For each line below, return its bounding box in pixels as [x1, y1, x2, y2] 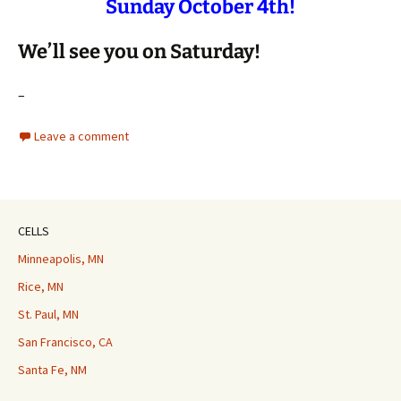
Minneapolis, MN [18, 251, 104, 267]
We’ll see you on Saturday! [18, 39, 260, 64]
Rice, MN [18, 278, 64, 294]
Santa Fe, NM [18, 362, 87, 378]
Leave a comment [34, 128, 129, 144]
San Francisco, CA [18, 334, 113, 350]
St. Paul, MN [18, 306, 79, 322]
